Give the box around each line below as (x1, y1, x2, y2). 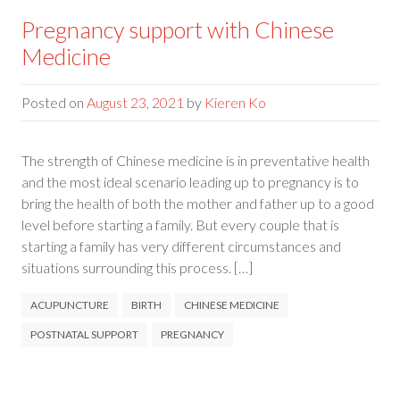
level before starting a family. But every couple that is (21, 216, 339, 233)
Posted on (21, 94, 87, 111)
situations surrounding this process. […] (21, 259, 253, 276)
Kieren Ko (204, 94, 266, 111)
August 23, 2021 (86, 94, 184, 111)
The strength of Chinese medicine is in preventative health (21, 152, 370, 169)
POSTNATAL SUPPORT (29, 328, 138, 341)
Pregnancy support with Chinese (21, 16, 334, 43)
